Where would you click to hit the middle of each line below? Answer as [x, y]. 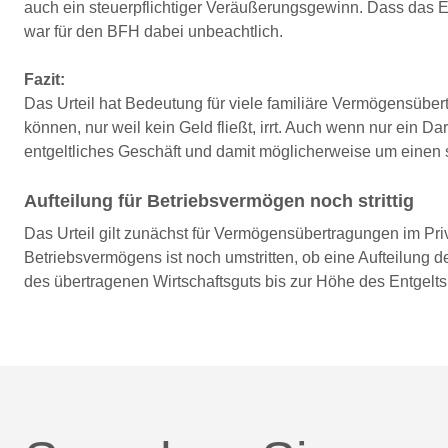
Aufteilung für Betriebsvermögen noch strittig [219, 201]
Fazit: [44, 79]
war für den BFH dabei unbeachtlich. [153, 31]
